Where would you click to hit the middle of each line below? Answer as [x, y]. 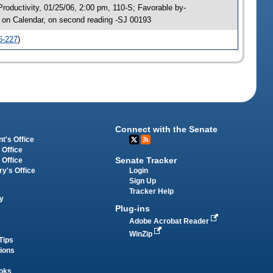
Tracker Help [152, 191]
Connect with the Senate [167, 129]
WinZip [142, 234]
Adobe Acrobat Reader [170, 221]
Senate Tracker [146, 160]
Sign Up [143, 181]
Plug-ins [133, 208]
